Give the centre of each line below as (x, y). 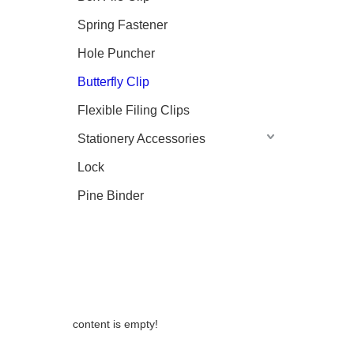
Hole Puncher (116, 53)
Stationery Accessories (141, 139)
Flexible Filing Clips (134, 110)
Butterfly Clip (113, 82)
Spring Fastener (122, 25)
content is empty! (115, 324)
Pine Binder (111, 196)
